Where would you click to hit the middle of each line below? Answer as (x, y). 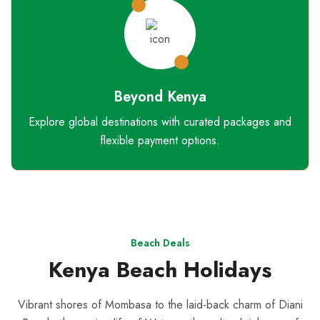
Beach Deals (160, 242)
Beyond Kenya (160, 97)
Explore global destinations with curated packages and (160, 122)
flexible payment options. (160, 141)
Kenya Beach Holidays (160, 269)
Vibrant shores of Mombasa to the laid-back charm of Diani (160, 304)
